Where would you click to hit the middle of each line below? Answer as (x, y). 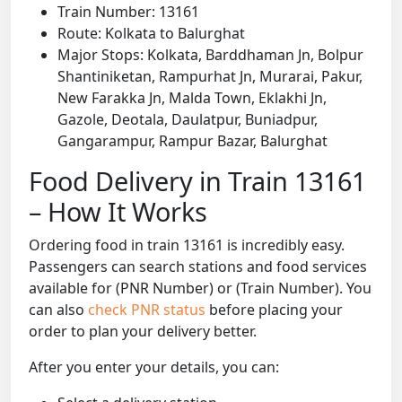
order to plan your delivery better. (143, 332)
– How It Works (118, 212)
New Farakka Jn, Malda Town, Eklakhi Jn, (192, 98)
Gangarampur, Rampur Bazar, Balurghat (192, 141)
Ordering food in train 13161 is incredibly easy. (187, 245)
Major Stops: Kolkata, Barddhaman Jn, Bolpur (210, 55)
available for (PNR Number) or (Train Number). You (200, 288)
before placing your (276, 310)
